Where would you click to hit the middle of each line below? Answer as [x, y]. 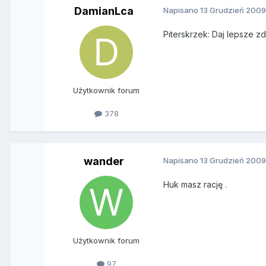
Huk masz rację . [195, 185]
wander [104, 161]
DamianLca [104, 11]
